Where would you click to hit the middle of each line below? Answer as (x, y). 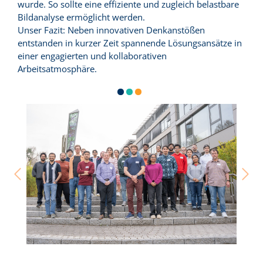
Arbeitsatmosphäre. (57, 69)
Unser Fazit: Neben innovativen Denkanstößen (111, 30)
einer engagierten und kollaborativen (92, 56)
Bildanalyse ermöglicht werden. (81, 17)
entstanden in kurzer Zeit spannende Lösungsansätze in (130, 43)
